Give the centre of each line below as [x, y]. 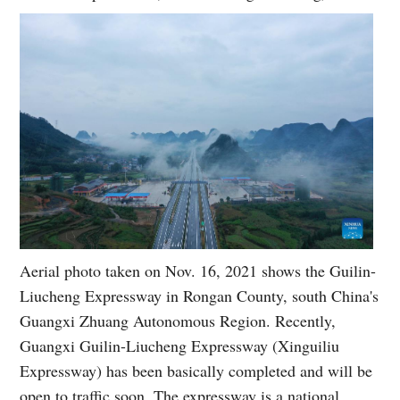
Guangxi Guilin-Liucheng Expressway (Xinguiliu [180, 345]
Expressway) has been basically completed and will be [196, 370]
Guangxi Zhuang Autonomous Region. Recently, [178, 320]
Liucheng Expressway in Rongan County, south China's [200, 295]
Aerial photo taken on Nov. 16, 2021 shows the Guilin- [198, 270]
